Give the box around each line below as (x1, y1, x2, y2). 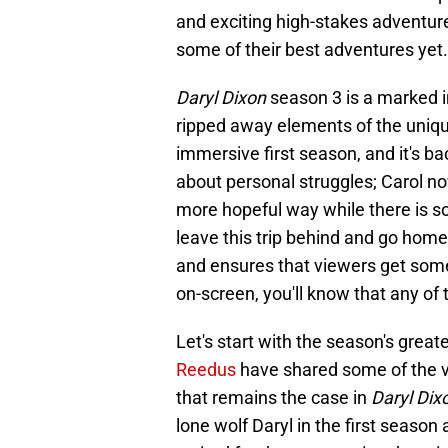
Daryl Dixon (176, 87, 266, 109)
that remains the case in (176, 387, 371, 409)
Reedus (176, 359, 236, 381)
